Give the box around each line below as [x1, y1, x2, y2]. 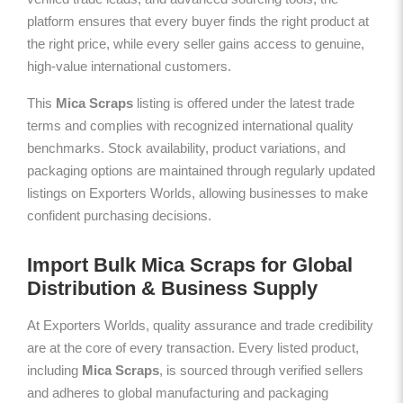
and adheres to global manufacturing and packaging [27, 384, 328, 400]
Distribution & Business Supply [27, 276, 318, 300]
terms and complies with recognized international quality [27, 117, 354, 133]
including [27, 362, 82, 378]
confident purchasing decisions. [27, 207, 211, 223]
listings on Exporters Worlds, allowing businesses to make [27, 184, 368, 201]
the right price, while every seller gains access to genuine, [27, 35, 364, 51]
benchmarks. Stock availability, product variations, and [27, 139, 345, 156]
